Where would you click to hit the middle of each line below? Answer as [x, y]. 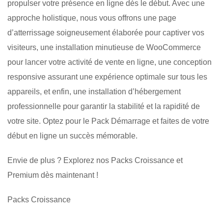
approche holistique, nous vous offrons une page [92, 18]
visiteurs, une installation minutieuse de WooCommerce [104, 47]
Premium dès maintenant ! [53, 175]
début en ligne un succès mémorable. [72, 136]
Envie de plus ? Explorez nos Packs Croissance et [95, 160]
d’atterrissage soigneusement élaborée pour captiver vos [106, 32]
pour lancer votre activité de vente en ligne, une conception [110, 62]
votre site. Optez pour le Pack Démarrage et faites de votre [108, 121]
